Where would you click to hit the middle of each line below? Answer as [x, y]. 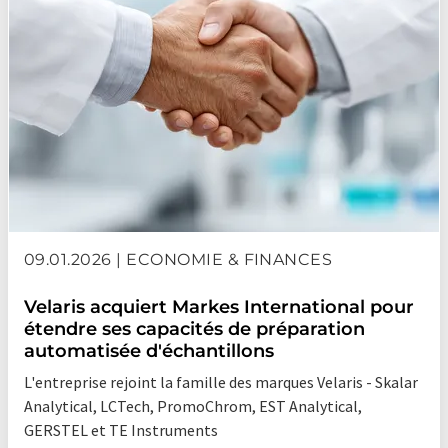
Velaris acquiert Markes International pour [219, 307]
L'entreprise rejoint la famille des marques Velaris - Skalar [221, 382]
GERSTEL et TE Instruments [121, 430]
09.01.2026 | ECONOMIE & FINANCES [178, 260]
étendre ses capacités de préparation [194, 329]
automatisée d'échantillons [149, 351]
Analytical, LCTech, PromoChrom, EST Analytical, [193, 406]
